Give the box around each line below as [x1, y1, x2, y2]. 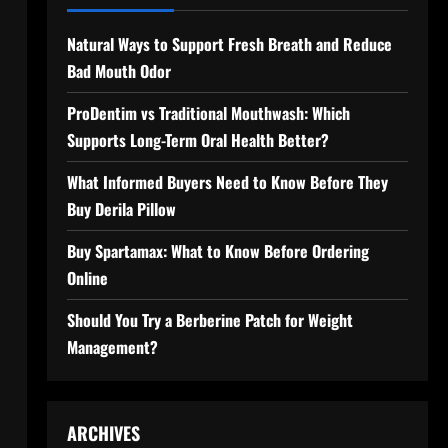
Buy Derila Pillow [66, 197, 176, 221]
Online [66, 266, 108, 290]
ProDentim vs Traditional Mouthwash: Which [66, 101, 350, 125]
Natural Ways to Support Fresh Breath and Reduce [66, 32, 392, 56]
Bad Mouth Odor [66, 59, 171, 83]
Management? [66, 335, 158, 359]
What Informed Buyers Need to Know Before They [66, 170, 388, 194]
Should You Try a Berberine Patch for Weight [66, 308, 353, 332]
